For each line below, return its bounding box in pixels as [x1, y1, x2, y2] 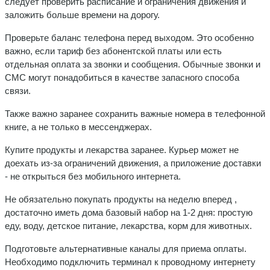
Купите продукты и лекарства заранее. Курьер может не [5, 144, 239, 155]
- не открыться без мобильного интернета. [5, 171, 181, 181]
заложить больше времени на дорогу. [5, 9, 160, 20]
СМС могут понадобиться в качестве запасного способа [5, 72, 239, 83]
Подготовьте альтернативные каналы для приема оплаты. [5, 243, 246, 254]
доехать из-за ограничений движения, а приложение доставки [5, 157, 261, 168]
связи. [5, 85, 31, 96]
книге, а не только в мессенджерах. [5, 121, 152, 132]
